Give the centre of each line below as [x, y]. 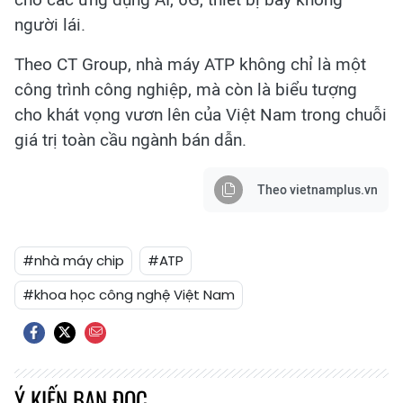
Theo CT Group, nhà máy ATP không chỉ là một [190, 64]
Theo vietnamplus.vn [318, 190]
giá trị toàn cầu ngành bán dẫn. [130, 139]
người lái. [50, 24]
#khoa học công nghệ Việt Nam [129, 294]
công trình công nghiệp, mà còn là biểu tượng [186, 89]
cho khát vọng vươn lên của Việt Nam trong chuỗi [201, 114]
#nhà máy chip [73, 260]
